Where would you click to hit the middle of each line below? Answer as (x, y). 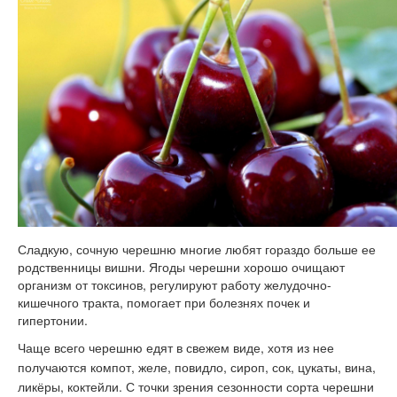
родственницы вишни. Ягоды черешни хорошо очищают (181, 267)
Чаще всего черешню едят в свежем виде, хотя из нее (176, 348)
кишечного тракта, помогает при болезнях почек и (164, 303)
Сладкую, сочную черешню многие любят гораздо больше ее (197, 249)
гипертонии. (53, 320)
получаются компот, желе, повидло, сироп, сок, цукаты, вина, (197, 367)
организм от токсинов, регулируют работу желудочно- (175, 285)
